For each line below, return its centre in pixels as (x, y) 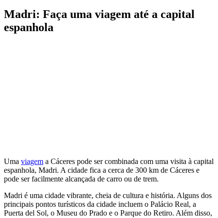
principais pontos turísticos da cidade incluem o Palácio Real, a (100, 204)
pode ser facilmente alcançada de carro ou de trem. (81, 179)
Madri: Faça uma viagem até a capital (99, 14)
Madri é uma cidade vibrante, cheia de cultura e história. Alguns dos (108, 196)
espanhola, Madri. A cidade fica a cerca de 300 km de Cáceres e (102, 170)
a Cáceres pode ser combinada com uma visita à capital (128, 162)
